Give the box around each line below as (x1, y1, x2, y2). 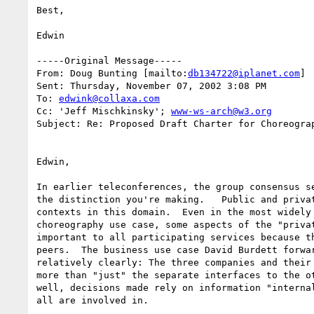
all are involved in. (36, 294, 149, 306)
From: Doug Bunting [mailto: (36, 67, 188, 78)
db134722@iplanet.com (188, 67, 300, 78)
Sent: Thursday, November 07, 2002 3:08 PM (36, 80, 266, 91)
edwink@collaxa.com (59, 93, 160, 104)
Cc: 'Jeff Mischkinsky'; (36, 105, 171, 116)
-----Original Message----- (36, 55, 182, 66)
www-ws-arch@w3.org (171, 105, 272, 116)
